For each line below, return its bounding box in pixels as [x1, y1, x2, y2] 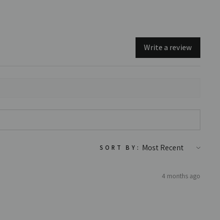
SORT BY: [100, 143, 140, 152]
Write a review [144, 42, 192, 53]
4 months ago [162, 171, 200, 181]
